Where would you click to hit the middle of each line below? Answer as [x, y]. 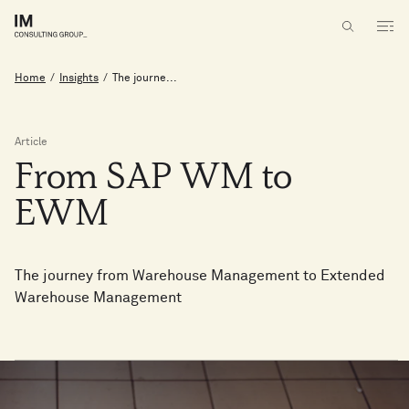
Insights [79, 78]
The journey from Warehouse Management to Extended [200, 276]
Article [31, 142]
